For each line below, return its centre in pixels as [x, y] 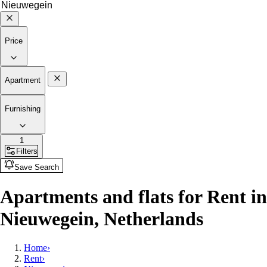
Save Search [37, 167]
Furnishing [23, 108]
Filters [27, 151]
